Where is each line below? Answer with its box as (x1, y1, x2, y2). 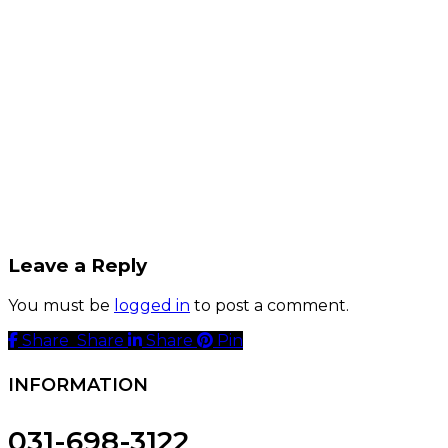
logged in (114, 296, 190, 316)
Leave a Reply (8, 254, 147, 278)
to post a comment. (190, 296, 349, 316)
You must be (8, 296, 114, 316)
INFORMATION (8, 374, 148, 396)
